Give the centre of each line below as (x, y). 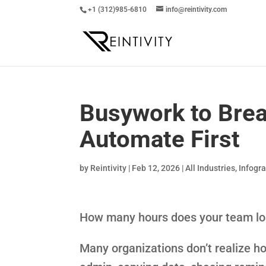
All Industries (210, 168)
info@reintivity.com (197, 9)
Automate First (160, 139)
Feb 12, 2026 (156, 168)
